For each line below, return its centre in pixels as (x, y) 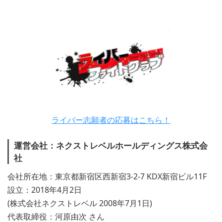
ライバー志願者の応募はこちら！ (111, 120)
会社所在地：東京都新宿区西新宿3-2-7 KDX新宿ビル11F (107, 177)
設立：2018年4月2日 (45, 190)
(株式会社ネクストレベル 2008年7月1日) (80, 203)
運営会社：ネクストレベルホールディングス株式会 (111, 145)
